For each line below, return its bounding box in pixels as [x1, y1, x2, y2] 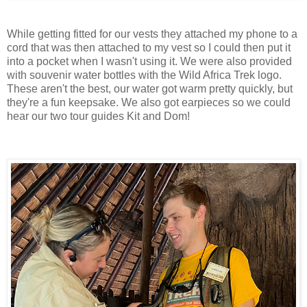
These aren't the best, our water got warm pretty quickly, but [7, 83, 293, 95]
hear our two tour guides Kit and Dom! [7, 110, 193, 123]
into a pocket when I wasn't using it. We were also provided [7, 56, 292, 68]
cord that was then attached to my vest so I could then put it [7, 42, 291, 54]
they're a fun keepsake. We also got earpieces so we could [7, 97, 291, 109]
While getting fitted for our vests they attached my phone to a [7, 28, 297, 40]
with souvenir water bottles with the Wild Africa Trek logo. [7, 69, 282, 82]
